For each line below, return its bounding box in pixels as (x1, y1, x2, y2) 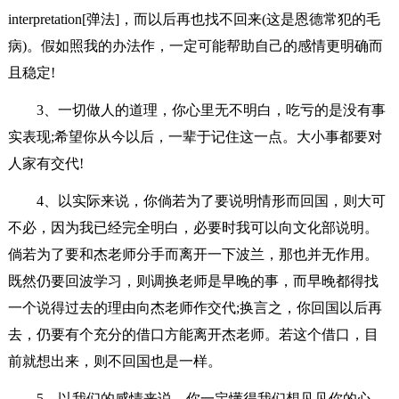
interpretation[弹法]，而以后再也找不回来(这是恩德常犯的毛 (7, 11, 380, 27)
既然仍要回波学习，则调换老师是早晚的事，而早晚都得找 (7, 273, 379, 289)
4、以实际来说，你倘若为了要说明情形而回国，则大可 (36, 192, 386, 208)
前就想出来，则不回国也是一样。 (7, 353, 222, 369)
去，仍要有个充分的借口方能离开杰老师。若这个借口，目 (7, 326, 379, 342)
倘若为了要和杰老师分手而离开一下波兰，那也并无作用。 (7, 246, 379, 262)
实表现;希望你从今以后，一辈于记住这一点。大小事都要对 (7, 128, 382, 144)
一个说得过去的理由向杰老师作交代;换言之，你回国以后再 (7, 299, 382, 315)
